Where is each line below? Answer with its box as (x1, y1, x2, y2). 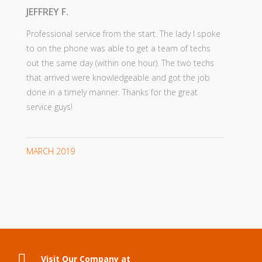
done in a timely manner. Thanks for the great (26, 87, 198, 98)
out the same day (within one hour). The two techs (26, 57, 214, 68)
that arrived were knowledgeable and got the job (26, 72, 210, 83)
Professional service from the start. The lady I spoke (26, 28, 220, 39)
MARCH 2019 (26, 146, 75, 157)
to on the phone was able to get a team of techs (26, 43, 211, 54)
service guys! (26, 101, 73, 112)
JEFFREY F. (26, 5, 68, 18)
